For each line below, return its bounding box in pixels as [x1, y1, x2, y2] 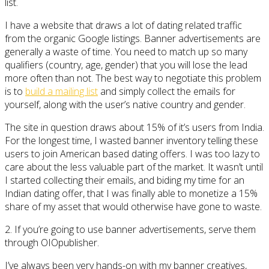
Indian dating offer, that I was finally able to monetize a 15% [5, 186, 258, 200]
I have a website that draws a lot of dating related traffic [5, 18, 242, 32]
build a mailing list [25, 84, 98, 98]
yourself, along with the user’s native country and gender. [5, 97, 246, 111]
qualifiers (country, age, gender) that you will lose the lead [5, 58, 247, 71]
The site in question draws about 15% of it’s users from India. [5, 120, 264, 134]
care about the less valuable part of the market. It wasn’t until [5, 160, 263, 174]
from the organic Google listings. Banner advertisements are [5, 31, 261, 45]
